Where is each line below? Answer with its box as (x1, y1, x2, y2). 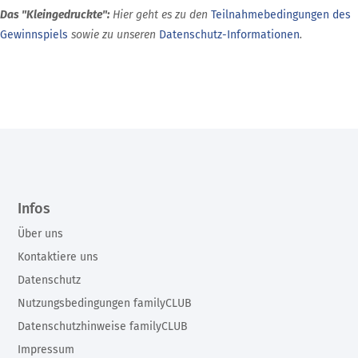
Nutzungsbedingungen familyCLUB (18, 296, 193, 310)
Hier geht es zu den (109, 7, 211, 22)
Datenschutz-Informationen (159, 27, 300, 42)
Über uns (18, 226, 64, 241)
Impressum (18, 342, 75, 356)
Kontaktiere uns (18, 249, 99, 264)
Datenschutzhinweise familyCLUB (18, 319, 189, 333)
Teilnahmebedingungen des (211, 7, 351, 22)
